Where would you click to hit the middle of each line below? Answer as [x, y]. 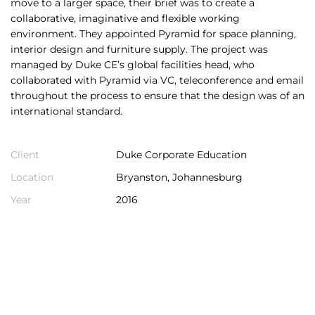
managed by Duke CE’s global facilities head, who [133, 64]
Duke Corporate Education [181, 154]
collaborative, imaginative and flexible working [125, 18]
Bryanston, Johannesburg [179, 177]
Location [32, 177]
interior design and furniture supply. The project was [139, 49]
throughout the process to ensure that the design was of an [157, 95]
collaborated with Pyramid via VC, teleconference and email [157, 80]
